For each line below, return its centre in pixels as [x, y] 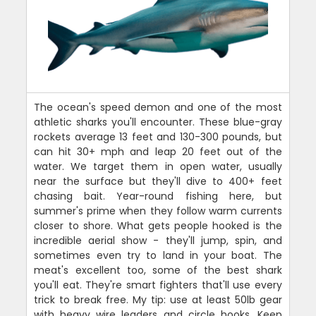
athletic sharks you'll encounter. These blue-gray [158, 122]
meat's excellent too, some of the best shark [158, 271]
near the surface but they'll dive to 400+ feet [158, 182]
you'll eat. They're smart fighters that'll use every [158, 285]
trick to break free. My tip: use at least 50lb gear [158, 300]
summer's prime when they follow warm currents [158, 211]
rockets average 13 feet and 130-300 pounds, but [158, 137]
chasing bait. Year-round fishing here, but [158, 196]
